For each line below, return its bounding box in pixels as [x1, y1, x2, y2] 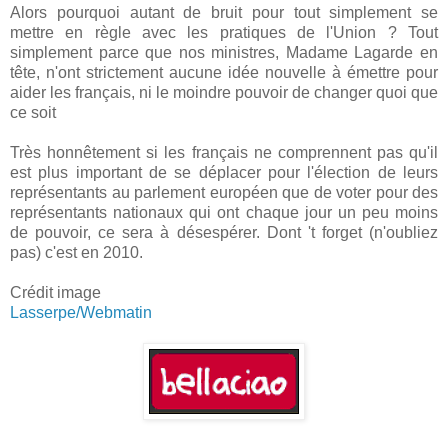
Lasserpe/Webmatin [10, 304, 152, 321]
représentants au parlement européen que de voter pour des [10, 184, 438, 201]
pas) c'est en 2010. [10, 244, 143, 261]
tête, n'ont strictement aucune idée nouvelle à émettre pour [10, 64, 438, 81]
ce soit [10, 104, 56, 121]
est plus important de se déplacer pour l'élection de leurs [10, 164, 438, 181]
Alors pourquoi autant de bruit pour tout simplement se [10, 4, 438, 21]
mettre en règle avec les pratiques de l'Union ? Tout [10, 24, 438, 41]
